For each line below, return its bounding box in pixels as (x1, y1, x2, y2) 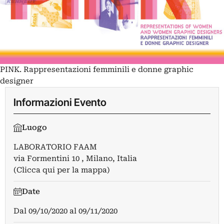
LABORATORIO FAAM (13, 142, 97, 152)
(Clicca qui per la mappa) (13, 165, 110, 175)
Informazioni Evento (13, 96, 106, 109)
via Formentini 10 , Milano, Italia (13, 154, 137, 163)
